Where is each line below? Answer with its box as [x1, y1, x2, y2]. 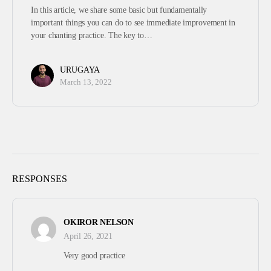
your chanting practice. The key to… [31, 31, 152, 41]
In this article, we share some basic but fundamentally [31, 5, 207, 15]
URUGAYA [60, 65, 100, 75]
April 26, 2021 [64, 232, 113, 241]
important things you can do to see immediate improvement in [31, 18, 235, 28]
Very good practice [64, 251, 125, 261]
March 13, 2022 [60, 77, 112, 87]
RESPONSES [12, 174, 67, 184]
